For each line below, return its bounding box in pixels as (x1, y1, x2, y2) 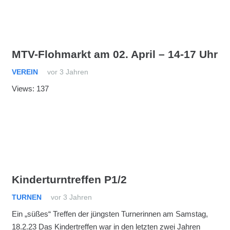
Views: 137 (11, 84, 49, 93)
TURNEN (11, 193, 42, 201)
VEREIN (11, 68, 38, 76)
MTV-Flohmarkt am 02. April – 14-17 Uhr (11, 48, 218, 60)
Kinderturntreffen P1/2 (11, 174, 127, 185)
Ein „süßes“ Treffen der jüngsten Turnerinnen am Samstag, (11, 209, 208, 218)
